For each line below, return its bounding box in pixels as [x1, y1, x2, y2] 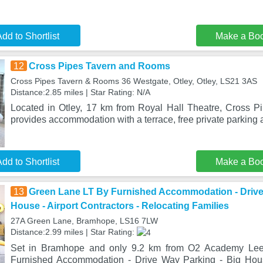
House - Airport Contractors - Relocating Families [10, 201, 229, 211]
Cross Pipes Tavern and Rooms [28, 61, 170, 71]
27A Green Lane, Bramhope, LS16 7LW [10, 216, 158, 225]
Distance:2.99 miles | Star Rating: [10, 227, 137, 237]
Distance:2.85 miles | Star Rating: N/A [10, 87, 150, 97]
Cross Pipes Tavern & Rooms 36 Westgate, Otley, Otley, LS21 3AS [10, 76, 257, 86]
